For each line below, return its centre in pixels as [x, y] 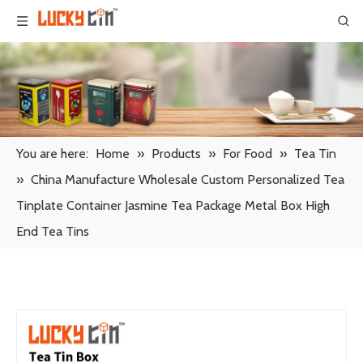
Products [176, 153]
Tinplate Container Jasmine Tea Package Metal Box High [173, 205]
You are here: [52, 153]
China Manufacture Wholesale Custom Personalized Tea [188, 179]
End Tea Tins [53, 231]
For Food [248, 153]
